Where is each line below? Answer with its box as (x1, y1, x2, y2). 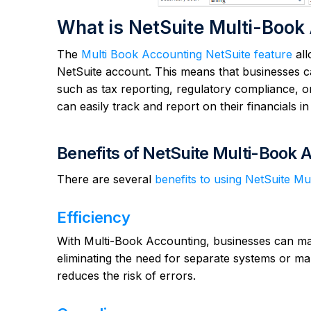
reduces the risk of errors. (57, 269, 196, 283)
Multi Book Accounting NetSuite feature (81, 47, 292, 62)
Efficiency (57, 208, 131, 227)
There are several (57, 172, 155, 187)
